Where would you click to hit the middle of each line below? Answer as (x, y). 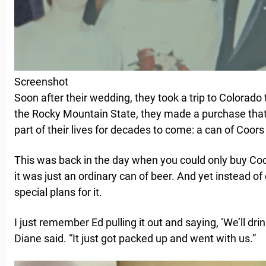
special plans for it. (58, 192)
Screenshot (41, 81)
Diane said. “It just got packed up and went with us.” (135, 238)
